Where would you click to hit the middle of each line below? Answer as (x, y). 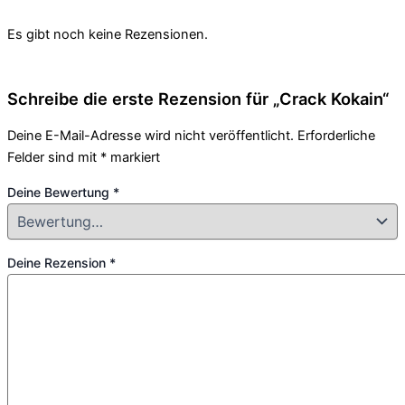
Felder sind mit (54, 158)
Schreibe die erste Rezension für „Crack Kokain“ (198, 98)
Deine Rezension (58, 263)
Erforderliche (336, 136)
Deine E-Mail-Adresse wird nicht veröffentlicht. (151, 136)
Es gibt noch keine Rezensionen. (108, 34)
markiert (133, 158)
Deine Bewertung (60, 192)
